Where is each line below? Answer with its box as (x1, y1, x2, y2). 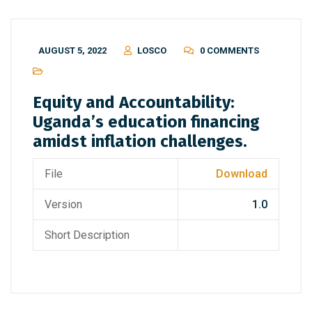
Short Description (45, 228, 130, 242)
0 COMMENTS (200, 45, 259, 56)
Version (45, 198, 82, 211)
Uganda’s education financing (33, 112, 260, 132)
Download (216, 167, 267, 180)
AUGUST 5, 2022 (38, 45, 107, 56)
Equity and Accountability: (33, 93, 235, 112)
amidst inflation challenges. (33, 132, 247, 151)
